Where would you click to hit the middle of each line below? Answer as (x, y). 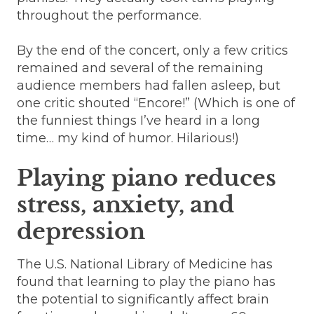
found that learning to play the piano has (146, 281)
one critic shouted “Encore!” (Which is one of (156, 103)
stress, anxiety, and (125, 204)
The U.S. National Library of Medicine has (145, 264)
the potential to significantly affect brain (143, 299)
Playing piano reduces (146, 178)
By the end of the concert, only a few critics (152, 50)
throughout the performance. (109, 15)
